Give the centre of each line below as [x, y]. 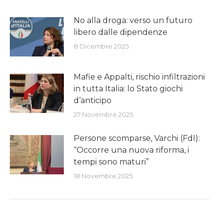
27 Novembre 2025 [103, 114]
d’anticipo [93, 100]
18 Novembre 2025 [103, 176]
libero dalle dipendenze [121, 32]
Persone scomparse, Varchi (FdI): [137, 138]
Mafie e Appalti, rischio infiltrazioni [139, 77]
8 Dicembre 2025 [101, 46]
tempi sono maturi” [111, 162]
